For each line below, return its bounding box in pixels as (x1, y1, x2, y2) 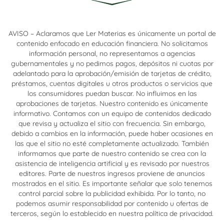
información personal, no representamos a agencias (28, 48, 195, 58)
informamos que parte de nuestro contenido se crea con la (18, 148, 206, 158)
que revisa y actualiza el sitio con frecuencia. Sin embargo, (18, 118, 205, 128)
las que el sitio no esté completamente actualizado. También (15, 138, 209, 148)
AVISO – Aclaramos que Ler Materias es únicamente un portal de (8, 28, 216, 38)
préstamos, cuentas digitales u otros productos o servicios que (11, 78, 212, 88)
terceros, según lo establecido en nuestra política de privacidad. (10, 208, 213, 218)
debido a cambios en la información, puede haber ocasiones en (11, 128, 213, 138)
